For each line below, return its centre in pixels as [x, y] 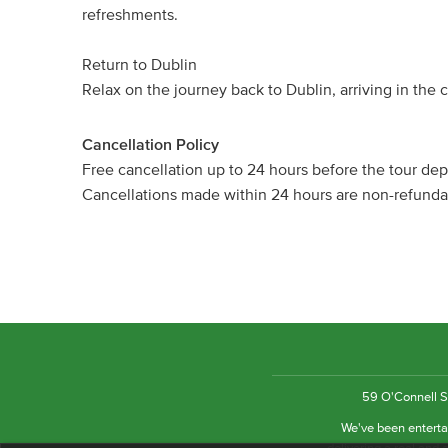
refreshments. [130, 15]
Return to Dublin [139, 65]
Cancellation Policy [150, 145]
